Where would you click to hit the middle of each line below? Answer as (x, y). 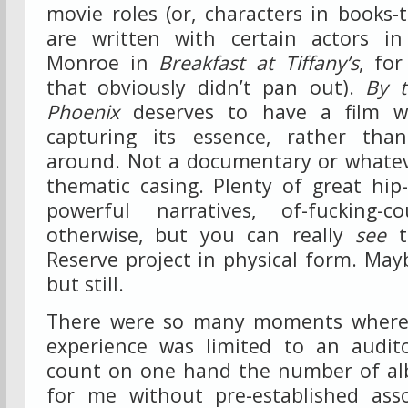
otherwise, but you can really (201, 235)
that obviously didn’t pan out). (206, 87)
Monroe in (103, 62)
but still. (85, 284)
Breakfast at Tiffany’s (259, 62)
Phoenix (83, 112)
